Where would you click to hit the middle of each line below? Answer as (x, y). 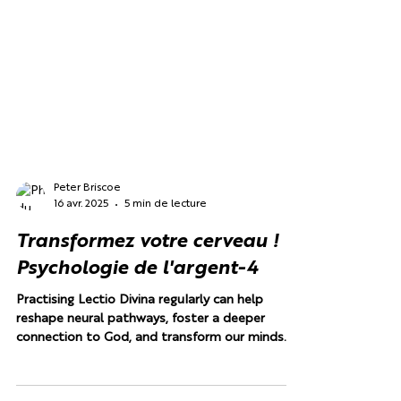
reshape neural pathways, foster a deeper (141, 384)
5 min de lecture (166, 269)
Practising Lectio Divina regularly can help (140, 365)
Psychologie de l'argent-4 (137, 333)
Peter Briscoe (87, 253)
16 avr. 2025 (81, 269)
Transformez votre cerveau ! (147, 307)
